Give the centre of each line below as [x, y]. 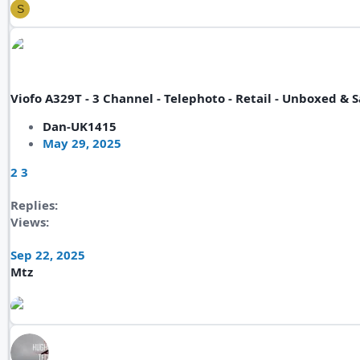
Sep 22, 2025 [48, 255]
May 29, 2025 [82, 143]
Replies [33, 205]
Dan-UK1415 [80, 126]
